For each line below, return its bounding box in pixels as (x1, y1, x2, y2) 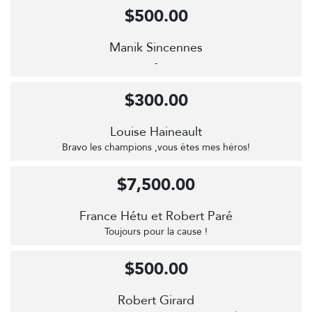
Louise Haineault (110, 123, 202, 141)
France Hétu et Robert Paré (79, 208, 233, 225)
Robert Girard (118, 292, 194, 309)
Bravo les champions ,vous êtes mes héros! (62, 141, 250, 154)
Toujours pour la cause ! (104, 225, 208, 238)
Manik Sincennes (109, 39, 203, 56)
